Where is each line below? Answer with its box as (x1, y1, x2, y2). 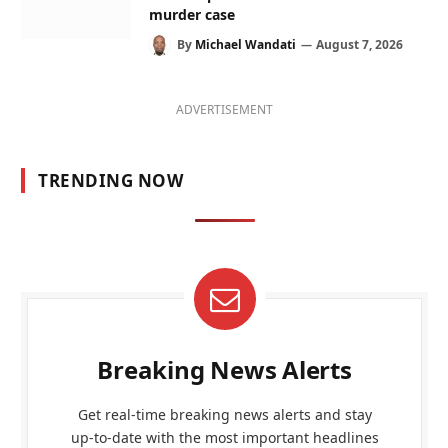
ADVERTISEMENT (176, 100, 273, 118)
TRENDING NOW (38, 168, 184, 192)
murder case (149, 4, 235, 24)
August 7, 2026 (316, 35, 403, 53)
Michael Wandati (195, 35, 296, 53)
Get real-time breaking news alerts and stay (77, 404, 372, 424)
